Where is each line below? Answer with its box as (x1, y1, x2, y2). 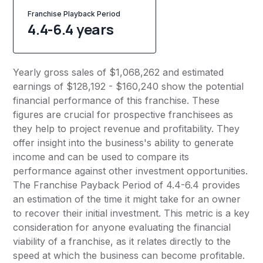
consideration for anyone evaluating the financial (13, 221, 231, 234)
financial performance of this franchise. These (13, 95, 220, 107)
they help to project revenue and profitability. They (13, 123, 240, 135)
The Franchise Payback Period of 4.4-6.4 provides (13, 179, 241, 191)
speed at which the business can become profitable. (13, 249, 245, 262)
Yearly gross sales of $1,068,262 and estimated (13, 66, 224, 79)
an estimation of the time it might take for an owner (13, 193, 241, 205)
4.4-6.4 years (28, 19, 114, 39)
